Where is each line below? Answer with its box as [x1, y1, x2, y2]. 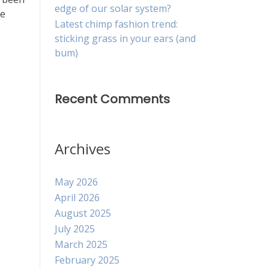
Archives [55, 139, 110, 159]
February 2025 [55, 253, 119, 267]
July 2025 [55, 222, 95, 236]
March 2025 [55, 238, 107, 252]
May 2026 [55, 175, 98, 189]
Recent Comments [55, 91, 170, 108]
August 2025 [55, 207, 111, 220]
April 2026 [55, 191, 100, 205]
